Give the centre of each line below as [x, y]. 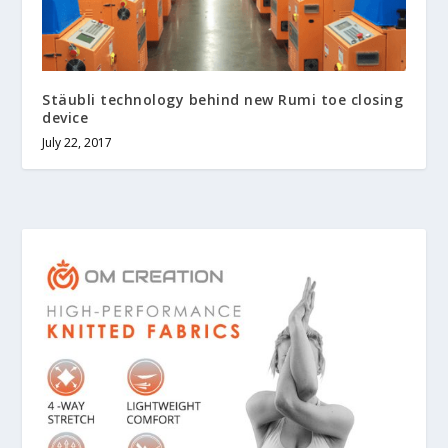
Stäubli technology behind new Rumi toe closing [223, 100]
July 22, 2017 [77, 143]
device [65, 118]
